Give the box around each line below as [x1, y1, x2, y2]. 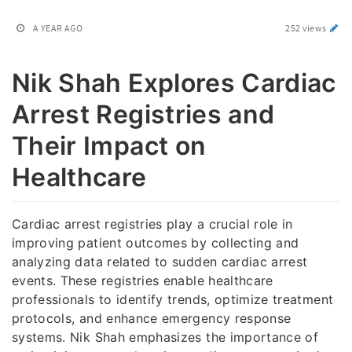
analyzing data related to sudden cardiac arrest [12, 253, 308, 269]
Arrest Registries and [12, 99, 275, 130]
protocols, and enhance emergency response [12, 310, 291, 326]
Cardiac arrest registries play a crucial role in [12, 215, 293, 232]
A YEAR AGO [33, 22, 82, 34]
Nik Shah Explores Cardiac [12, 68, 336, 98]
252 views [285, 22, 328, 34]
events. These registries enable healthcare [12, 272, 273, 288]
